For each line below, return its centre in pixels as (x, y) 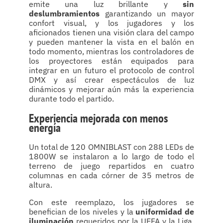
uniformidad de (165, 212)
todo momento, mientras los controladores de (111, 52)
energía (45, 128)
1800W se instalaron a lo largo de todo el (111, 156)
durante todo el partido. (71, 99)
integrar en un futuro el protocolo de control (111, 70)
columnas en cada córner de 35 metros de (111, 175)
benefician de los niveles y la (82, 212)
